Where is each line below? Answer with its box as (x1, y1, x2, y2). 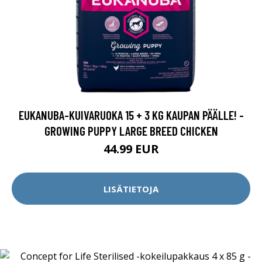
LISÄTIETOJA (104, 182, 158, 195)
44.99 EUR (103, 141, 159, 157)
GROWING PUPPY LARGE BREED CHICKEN (44, 123, 218, 138)
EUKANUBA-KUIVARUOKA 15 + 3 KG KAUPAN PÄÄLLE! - (18, 108, 244, 122)
